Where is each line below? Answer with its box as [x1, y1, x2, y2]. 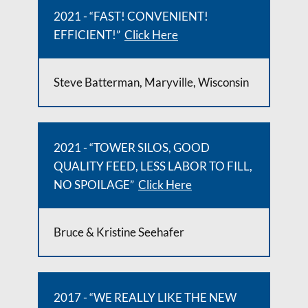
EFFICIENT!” [54, 27, 124, 42]
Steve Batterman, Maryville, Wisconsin [54, 75, 249, 89]
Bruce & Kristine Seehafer [54, 225, 184, 239]
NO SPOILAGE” [54, 177, 138, 192]
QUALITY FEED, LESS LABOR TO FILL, [54, 159, 252, 173]
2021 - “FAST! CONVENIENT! [54, 9, 208, 23]
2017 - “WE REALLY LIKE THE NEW [54, 290, 236, 305]
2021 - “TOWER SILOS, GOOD [54, 140, 210, 155]
